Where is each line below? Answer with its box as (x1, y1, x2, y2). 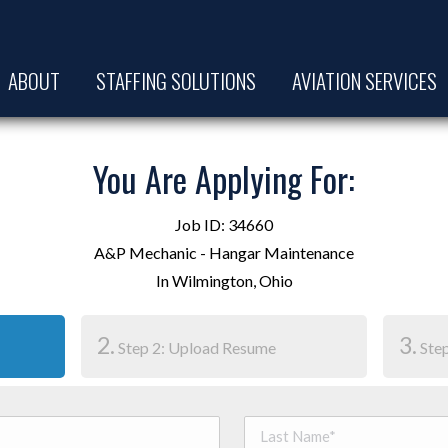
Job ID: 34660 (175, 215, 273, 234)
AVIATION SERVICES (292, 64, 438, 96)
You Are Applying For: (93, 153, 355, 204)
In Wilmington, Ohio (155, 271, 293, 290)
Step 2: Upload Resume (114, 338, 276, 357)
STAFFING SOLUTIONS (96, 64, 257, 96)
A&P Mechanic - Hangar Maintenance (94, 243, 354, 262)
